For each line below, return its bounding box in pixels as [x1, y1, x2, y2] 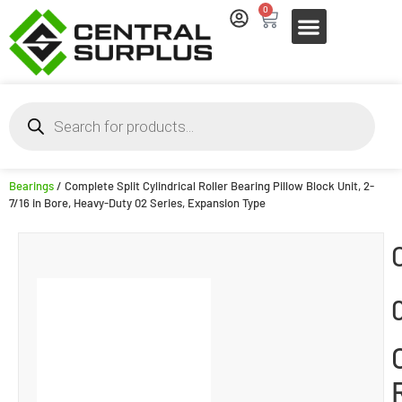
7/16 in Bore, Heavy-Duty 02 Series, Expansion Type [9, 195, 266, 210]
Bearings [9, 178, 54, 193]
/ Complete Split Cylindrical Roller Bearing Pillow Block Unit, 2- [54, 178, 374, 193]
